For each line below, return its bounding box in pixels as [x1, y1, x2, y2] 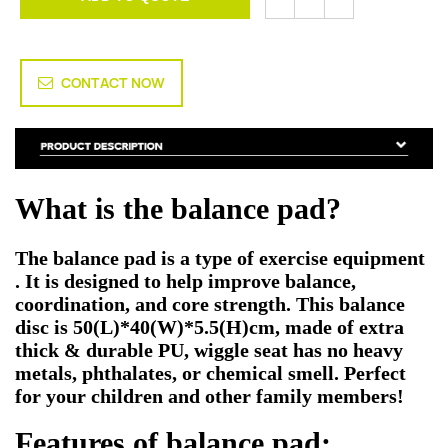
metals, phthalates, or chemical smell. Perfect [15, 362, 406, 385]
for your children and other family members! [15, 385, 404, 408]
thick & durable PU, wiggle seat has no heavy [15, 339, 403, 362]
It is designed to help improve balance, [25, 270, 356, 293]
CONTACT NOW [61, 74, 165, 93]
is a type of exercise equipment [156, 247, 425, 270]
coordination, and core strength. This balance [15, 293, 405, 316]
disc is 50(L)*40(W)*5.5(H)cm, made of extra [15, 316, 404, 339]
